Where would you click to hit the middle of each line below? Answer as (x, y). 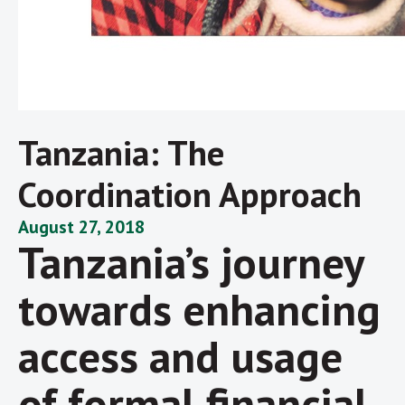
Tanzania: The (121, 152)
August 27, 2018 (81, 226)
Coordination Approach (190, 193)
